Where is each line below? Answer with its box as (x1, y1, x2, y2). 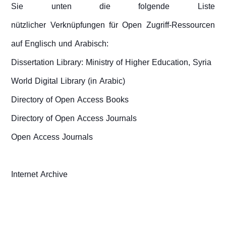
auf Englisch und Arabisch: (11, 36, 109, 52)
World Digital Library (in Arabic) (11, 73, 126, 89)
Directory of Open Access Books (11, 92, 129, 108)
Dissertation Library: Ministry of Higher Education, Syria (11, 54, 212, 71)
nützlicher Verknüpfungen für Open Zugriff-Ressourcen (11, 17, 215, 33)
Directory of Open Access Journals (11, 110, 137, 127)
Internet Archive (11, 166, 68, 183)
